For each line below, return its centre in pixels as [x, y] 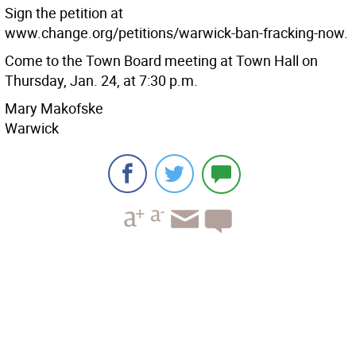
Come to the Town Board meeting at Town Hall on [161, 60]
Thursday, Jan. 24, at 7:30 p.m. [101, 80]
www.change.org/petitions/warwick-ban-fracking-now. [176, 33]
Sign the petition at [64, 13]
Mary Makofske [54, 108]
